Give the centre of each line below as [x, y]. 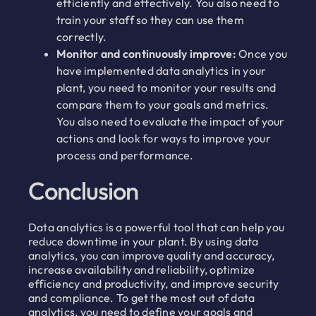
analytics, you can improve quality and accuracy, [151, 256]
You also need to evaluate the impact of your [170, 122]
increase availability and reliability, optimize [141, 270]
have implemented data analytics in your [161, 71]
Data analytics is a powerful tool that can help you [156, 227]
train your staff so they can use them [150, 20]
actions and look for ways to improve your [163, 139]
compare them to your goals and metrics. [163, 105]
